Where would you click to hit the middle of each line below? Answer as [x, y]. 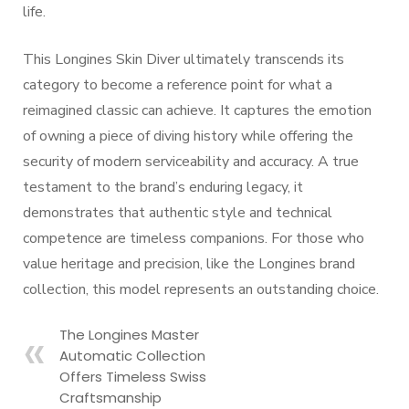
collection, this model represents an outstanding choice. [201, 289]
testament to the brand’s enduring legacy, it [163, 187]
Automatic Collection [132, 356]
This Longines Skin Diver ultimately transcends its [184, 59]
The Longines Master [129, 335]
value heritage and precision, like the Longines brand [189, 264]
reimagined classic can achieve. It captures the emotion [197, 110]
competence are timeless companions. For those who [194, 238]
